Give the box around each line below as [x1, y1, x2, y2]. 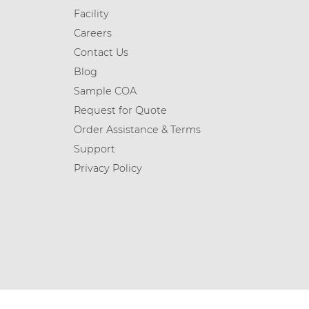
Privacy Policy [73, 162, 142, 175]
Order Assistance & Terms [73, 123, 201, 137]
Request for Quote [73, 104, 167, 117]
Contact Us [73, 46, 128, 59]
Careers [73, 27, 112, 40]
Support [73, 143, 115, 156]
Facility [73, 8, 109, 21]
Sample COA [73, 85, 137, 98]
